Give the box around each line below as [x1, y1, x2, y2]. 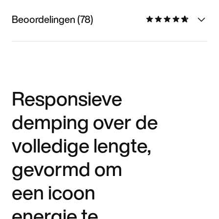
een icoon [12, 177, 95, 206]
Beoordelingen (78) [12, 12, 93, 26]
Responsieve [12, 84, 122, 112]
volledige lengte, [12, 131, 151, 159]
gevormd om [12, 154, 122, 183]
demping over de [12, 107, 158, 136]
